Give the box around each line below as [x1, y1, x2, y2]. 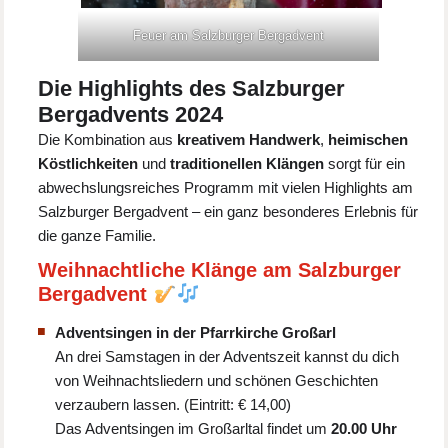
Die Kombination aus [38, 130, 178, 148]
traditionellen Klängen [170, 154, 329, 172]
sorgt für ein [328, 154, 406, 172]
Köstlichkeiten [38, 154, 139, 172]
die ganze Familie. [38, 226, 157, 244]
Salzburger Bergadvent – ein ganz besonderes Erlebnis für [38, 202, 419, 220]
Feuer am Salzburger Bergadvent [133, 27, 324, 43]
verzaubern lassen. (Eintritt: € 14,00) [55, 395, 292, 413]
